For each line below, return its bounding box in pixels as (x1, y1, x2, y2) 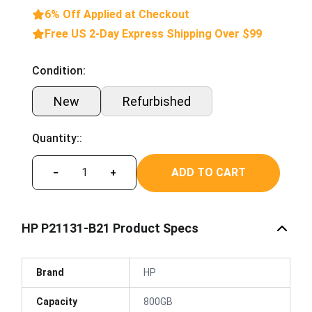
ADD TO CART (171, 166, 246, 179)
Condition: (32, 63, 86, 77)
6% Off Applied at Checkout (45, 7, 189, 21)
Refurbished (123, 93, 191, 109)
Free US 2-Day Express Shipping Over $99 (45, 26, 262, 40)
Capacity (36, 295, 77, 307)
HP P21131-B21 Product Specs (22, 221, 198, 235)
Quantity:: (32, 131, 82, 145)
